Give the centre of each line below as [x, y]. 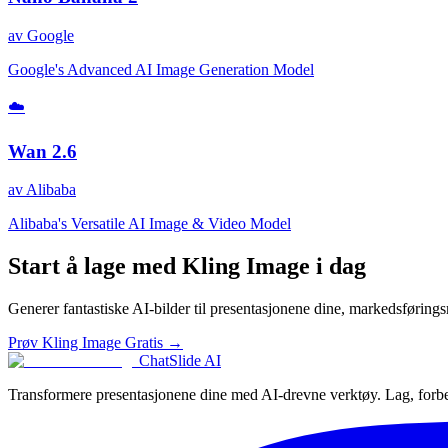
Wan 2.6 [42, 151]
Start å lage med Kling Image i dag [187, 266]
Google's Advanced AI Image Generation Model [161, 69]
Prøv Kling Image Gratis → [95, 343]
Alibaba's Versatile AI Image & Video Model [149, 224]
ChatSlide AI [180, 361]
